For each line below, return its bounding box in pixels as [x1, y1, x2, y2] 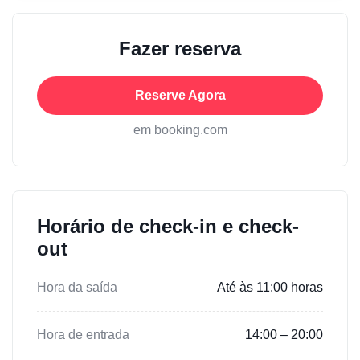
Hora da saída [37, 280, 117, 294]
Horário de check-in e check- [37, 215, 299, 237]
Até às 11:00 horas [217, 280, 323, 294]
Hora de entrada [37, 327, 129, 342]
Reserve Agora [134, 88, 226, 102]
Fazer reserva [119, 37, 241, 59]
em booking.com [133, 122, 227, 137]
